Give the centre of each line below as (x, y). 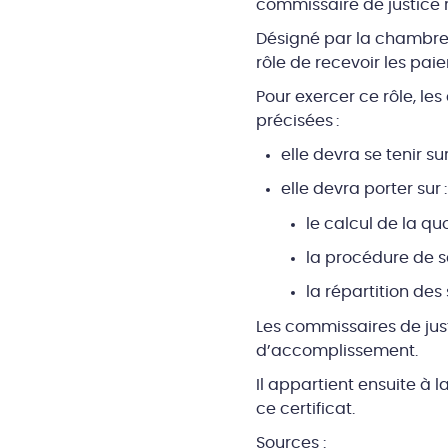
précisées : (299, 120)
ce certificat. (305, 408)
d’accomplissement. (336, 350)
